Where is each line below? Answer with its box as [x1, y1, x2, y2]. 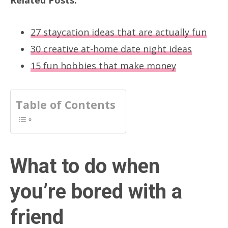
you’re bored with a [10, 179, 182, 204]
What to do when [10, 154, 160, 178]
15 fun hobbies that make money [31, 59, 176, 72]
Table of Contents [16, 97, 116, 112]
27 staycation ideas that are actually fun [31, 25, 207, 38]
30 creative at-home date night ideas [31, 42, 192, 55]
